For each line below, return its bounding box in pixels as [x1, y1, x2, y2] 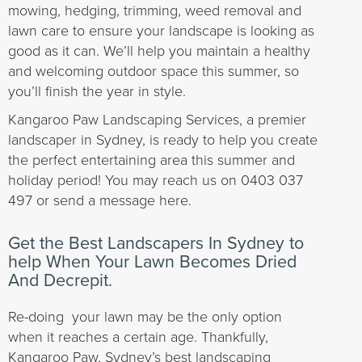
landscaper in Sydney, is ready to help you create [8, 129, 318, 149]
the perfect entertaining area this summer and [8, 149, 295, 169]
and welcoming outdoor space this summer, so [8, 61, 299, 80]
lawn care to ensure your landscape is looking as [8, 20, 314, 40]
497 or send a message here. [8, 190, 192, 209]
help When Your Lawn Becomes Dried [8, 249, 297, 275]
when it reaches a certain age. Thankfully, [8, 326, 268, 346]
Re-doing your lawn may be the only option [8, 306, 282, 326]
